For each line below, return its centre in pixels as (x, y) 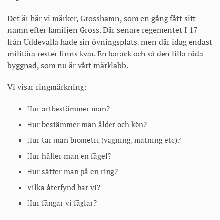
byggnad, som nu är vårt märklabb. (68, 66)
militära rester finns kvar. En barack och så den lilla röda (105, 54)
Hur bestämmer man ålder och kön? (87, 124)
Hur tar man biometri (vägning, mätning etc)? (104, 140)
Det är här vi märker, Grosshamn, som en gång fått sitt (102, 18)
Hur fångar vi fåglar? (62, 203)
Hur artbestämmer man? (68, 109)
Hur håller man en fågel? (69, 156)
